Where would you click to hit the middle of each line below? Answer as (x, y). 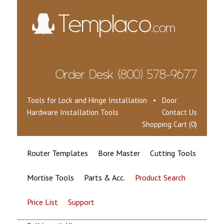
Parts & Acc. (104, 177)
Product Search (160, 177)
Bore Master (119, 153)
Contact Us (180, 112)
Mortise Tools (50, 177)
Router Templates (57, 153)
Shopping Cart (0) (170, 124)
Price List (42, 202)
